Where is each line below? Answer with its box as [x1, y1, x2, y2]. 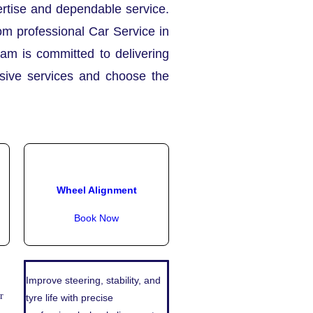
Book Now [74, 212, 119, 224]
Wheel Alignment [56, 184, 137, 196]
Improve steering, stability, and [26, 275, 161, 286]
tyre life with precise [26, 292, 113, 304]
